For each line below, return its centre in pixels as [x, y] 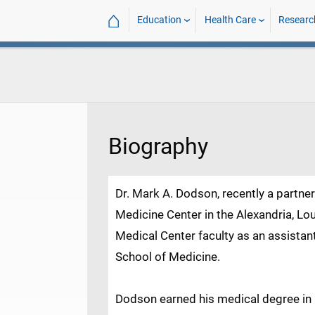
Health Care [230, 20]
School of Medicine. [168, 257]
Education [160, 20]
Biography [158, 147]
